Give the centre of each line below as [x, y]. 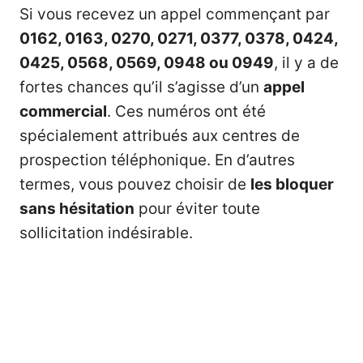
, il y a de [306, 63]
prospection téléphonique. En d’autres [157, 160]
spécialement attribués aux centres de [160, 136]
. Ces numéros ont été [186, 112]
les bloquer [292, 185]
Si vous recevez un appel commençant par [175, 15]
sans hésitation [77, 209]
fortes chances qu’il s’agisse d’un [141, 88]
